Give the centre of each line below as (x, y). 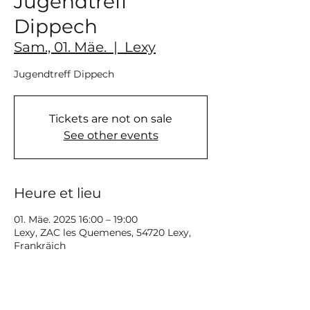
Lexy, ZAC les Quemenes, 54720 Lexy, (102, 232)
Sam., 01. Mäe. (60, 47)
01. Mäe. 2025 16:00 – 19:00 (76, 219)
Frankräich (40, 245)
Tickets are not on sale (111, 118)
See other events (111, 135)
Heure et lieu (57, 193)
